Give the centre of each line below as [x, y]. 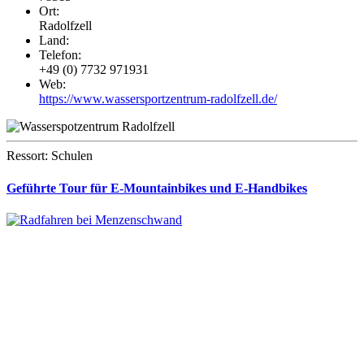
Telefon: [60, 55]
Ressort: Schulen [50, 156]
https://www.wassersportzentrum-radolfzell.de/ [158, 99]
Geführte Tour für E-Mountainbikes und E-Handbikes [157, 188]
